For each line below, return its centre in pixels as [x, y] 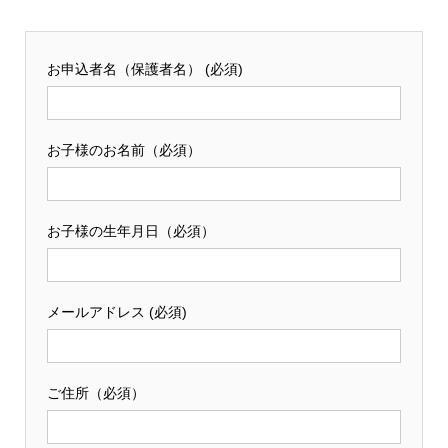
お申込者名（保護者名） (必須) [144, 69]
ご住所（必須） [95, 393]
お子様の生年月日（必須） [130, 231]
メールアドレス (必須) [116, 312]
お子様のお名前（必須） [123, 150]
